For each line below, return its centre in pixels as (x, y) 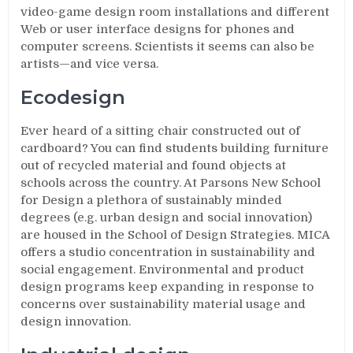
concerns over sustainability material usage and (163, 304)
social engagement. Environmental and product (163, 269)
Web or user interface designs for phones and (158, 29)
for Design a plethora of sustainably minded (152, 200)
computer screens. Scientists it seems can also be (168, 46)
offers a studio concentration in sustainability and (168, 252)
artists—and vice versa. (90, 64)
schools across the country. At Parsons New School (171, 183)
